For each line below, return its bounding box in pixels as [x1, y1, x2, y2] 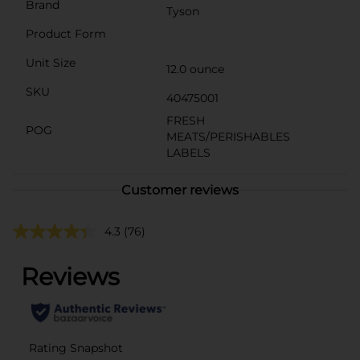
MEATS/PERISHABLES [166, 129, 290, 144]
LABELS [166, 145, 211, 160]
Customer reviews [121, 182, 239, 198]
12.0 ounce [166, 61, 224, 76]
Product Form [26, 26, 106, 41]
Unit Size [26, 55, 76, 70]
